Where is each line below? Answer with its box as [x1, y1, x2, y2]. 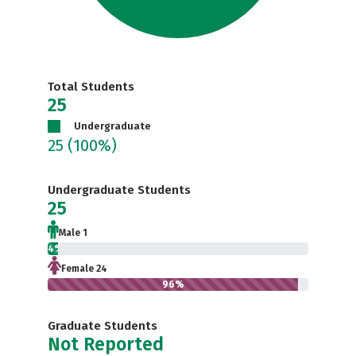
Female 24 [61, 263, 107, 274]
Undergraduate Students [48, 183, 191, 197]
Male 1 [59, 227, 87, 238]
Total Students [48, 79, 134, 94]
